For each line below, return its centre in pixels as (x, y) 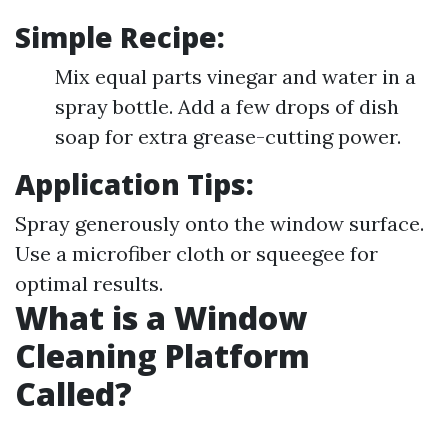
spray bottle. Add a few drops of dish (227, 106)
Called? (73, 393)
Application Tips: (134, 184)
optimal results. (89, 283)
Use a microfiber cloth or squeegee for (196, 253)
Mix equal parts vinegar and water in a (235, 76)
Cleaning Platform (162, 355)
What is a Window (161, 317)
